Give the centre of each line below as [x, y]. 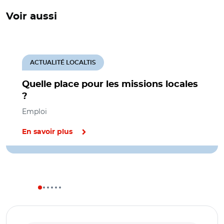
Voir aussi [31, 16]
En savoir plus [47, 132]
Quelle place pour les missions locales [110, 84]
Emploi [34, 111]
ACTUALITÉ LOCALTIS [63, 62]
